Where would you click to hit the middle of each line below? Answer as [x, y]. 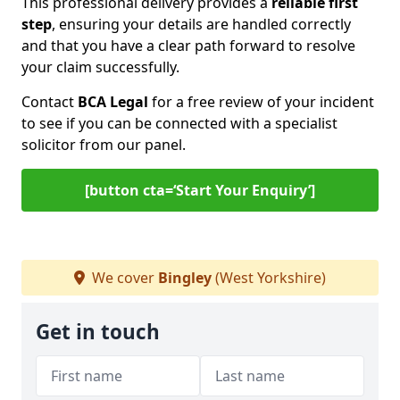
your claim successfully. [100, 67]
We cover [123, 278]
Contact [50, 102]
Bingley [185, 278]
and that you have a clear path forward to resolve [188, 46]
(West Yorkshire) [269, 278]
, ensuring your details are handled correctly [201, 24]
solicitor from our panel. [104, 145]
